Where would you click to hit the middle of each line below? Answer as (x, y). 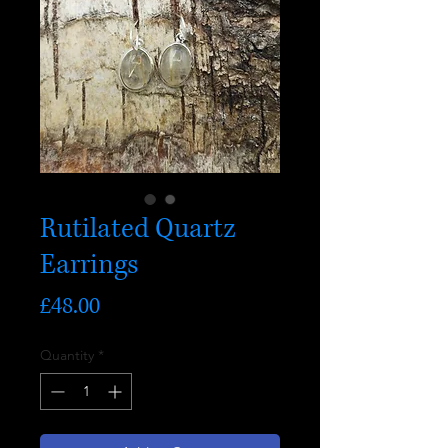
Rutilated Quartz (138, 229)
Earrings (89, 265)
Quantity (67, 355)
